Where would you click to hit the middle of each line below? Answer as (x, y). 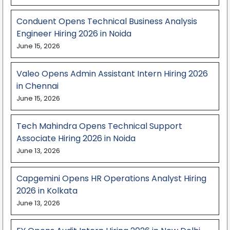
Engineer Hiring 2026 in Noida (74, 33)
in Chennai (37, 86)
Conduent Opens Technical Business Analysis (107, 21)
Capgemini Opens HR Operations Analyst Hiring (111, 178)
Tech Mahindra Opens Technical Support (99, 126)
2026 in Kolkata (47, 190)
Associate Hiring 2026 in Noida (76, 138)
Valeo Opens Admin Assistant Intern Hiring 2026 (112, 73)
